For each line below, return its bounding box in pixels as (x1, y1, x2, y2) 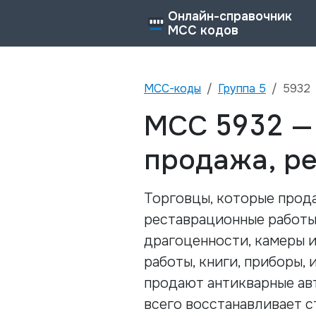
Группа (218, 81, 259, 96)
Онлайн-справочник (168, 8, 292, 24)
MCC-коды (144, 81, 201, 96)
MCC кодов (168, 23, 238, 38)
